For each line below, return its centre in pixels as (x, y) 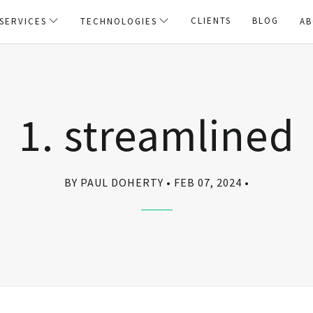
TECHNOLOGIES (119, 21)
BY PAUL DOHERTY (114, 182)
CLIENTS (211, 21)
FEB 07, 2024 (208, 182)
